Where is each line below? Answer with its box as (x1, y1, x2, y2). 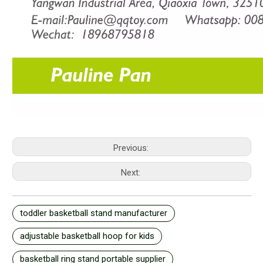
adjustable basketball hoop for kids (20, 230, 154, 241)
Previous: (113, 142, 151, 153)
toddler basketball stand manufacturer (20, 207, 167, 218)
